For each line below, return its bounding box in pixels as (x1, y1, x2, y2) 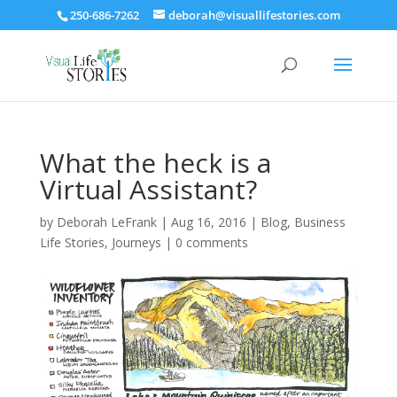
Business (293, 214, 346, 230)
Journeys (111, 234, 161, 251)
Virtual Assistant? (39, 171, 257, 207)
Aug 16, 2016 (170, 214, 246, 230)
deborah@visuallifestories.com (167, 6, 340, 23)
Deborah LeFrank (56, 214, 157, 230)
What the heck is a (39, 144, 271, 181)
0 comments (175, 234, 248, 251)
